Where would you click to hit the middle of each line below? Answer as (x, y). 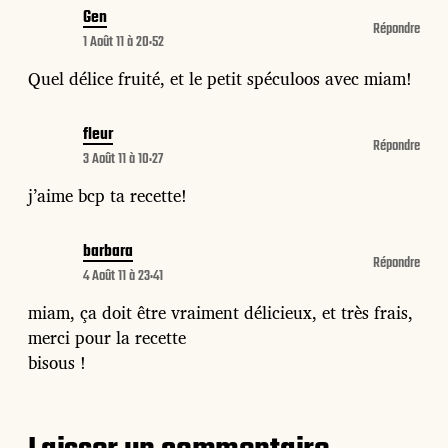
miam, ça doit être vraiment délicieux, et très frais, (220, 313)
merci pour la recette (107, 338)
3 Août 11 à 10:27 (123, 160)
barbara (108, 252)
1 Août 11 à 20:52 (123, 43)
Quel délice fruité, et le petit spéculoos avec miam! (220, 79)
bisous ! (57, 363)
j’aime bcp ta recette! (107, 196)
